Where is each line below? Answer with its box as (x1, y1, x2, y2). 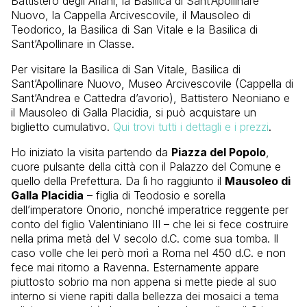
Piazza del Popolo (171, 145, 266, 159)
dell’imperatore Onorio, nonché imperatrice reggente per (11, 202, 288, 217)
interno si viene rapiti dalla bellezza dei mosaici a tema (11, 288, 279, 303)
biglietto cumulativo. (11, 119, 113, 134)
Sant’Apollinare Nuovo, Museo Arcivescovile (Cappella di (11, 76, 293, 90)
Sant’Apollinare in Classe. (11, 36, 134, 51)
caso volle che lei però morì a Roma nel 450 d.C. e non (11, 245, 286, 260)
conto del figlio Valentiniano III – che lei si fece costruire (11, 217, 288, 231)
